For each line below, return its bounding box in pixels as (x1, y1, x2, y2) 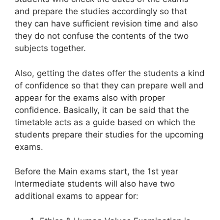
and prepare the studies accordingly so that (15, 6, 187, 17)
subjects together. (15, 43, 86, 54)
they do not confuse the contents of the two (15, 31, 189, 41)
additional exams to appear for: (15, 191, 138, 201)
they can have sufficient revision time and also (15, 19, 198, 29)
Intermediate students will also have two (15, 179, 175, 189)
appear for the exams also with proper (15, 92, 165, 103)
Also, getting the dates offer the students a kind (15, 68, 205, 78)
